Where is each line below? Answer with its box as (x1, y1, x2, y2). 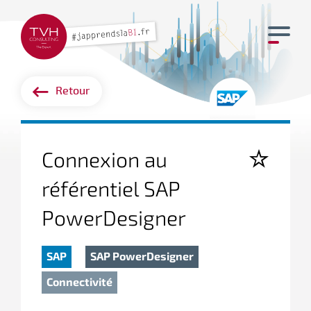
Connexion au (42, 146, 167, 171)
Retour (56, 84, 90, 98)
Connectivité (47, 275, 112, 288)
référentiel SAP (42, 176, 180, 201)
